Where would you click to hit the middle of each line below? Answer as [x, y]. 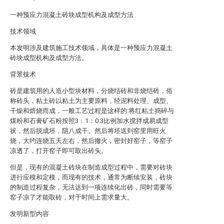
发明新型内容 [29, 214]
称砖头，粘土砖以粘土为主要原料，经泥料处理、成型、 [91, 101]
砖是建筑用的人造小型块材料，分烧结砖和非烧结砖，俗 [91, 91]
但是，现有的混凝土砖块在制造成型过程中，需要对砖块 [91, 167]
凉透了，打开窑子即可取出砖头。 [59, 151]
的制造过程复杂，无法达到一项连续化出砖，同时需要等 [91, 187]
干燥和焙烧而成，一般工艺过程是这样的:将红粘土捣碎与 [92, 111]
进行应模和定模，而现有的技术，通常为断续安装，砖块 [91, 177]
